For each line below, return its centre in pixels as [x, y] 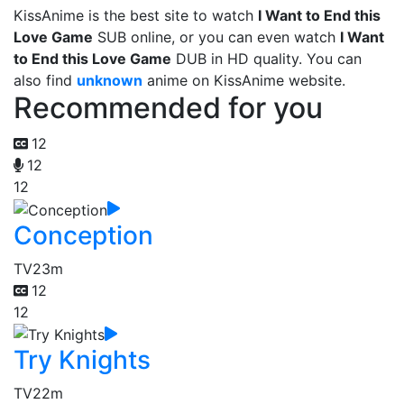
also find [45, 80]
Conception [83, 235]
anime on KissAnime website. [244, 80]
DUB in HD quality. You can [266, 59]
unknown [110, 80]
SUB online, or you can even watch [216, 37]
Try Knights [82, 360]
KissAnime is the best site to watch [136, 15]
